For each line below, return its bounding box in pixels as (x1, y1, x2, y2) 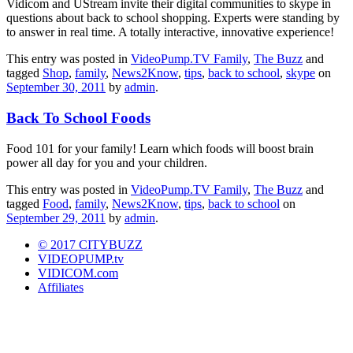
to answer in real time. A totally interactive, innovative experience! (6, 25, 334, 39)
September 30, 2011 (6, 80, 106, 95)
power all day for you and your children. (6, 155, 207, 169)
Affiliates (38, 280, 84, 294)
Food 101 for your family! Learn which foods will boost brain (6, 141, 314, 155)
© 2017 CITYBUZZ (38, 237, 143, 251)
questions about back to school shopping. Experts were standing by (6, 11, 340, 25)
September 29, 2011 (6, 210, 106, 225)
